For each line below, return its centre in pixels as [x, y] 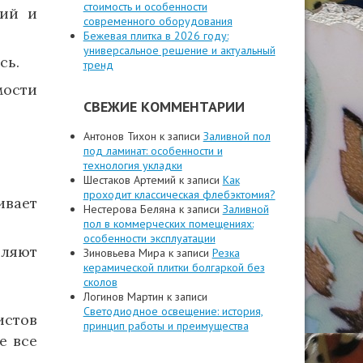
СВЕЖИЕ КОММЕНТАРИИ [164, 107]
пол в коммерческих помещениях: [168, 224]
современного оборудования [158, 21]
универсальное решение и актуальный [179, 50]
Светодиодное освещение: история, [173, 311]
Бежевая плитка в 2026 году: [156, 36]
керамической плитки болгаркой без [174, 267]
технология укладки [132, 165]
